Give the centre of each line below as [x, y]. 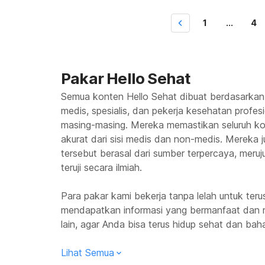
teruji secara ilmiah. [101, 167]
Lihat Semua [88, 253]
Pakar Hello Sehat [126, 78]
